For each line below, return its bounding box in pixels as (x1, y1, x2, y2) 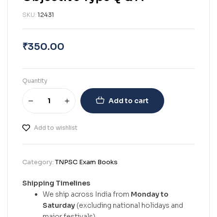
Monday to (131, 190, 169, 199)
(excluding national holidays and (75, 201, 183, 210)
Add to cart (108, 96, 149, 105)
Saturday (43, 201, 75, 210)
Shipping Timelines (22, 179, 90, 187)
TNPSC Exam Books (55, 158, 118, 166)
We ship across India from (43, 190, 131, 199)
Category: (22, 158, 55, 166)
